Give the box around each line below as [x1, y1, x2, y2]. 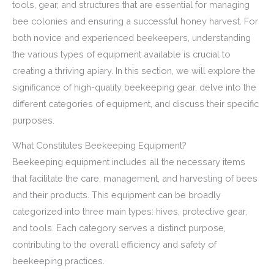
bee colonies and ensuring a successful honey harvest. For [12, 15, 258, 26]
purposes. [12, 114, 54, 125]
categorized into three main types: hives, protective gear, [12, 206, 247, 217]
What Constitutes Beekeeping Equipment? [12, 140, 187, 151]
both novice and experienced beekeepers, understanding [12, 32, 251, 43]
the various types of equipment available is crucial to [12, 48, 231, 59]
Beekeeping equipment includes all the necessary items [12, 157, 245, 168]
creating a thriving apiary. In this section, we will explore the [12, 65, 256, 76]
